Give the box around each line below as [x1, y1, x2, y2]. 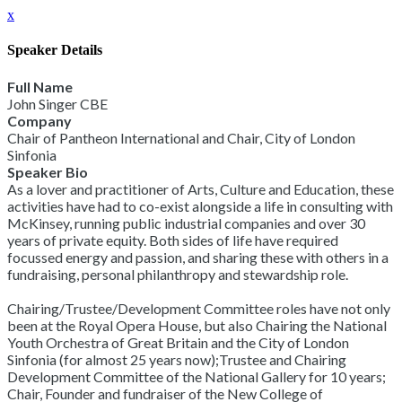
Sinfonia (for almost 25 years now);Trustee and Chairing [7, 350, 346, 368]
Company [7, 111, 72, 129]
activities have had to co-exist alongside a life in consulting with [7, 197, 393, 214]
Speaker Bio [7, 162, 88, 180]
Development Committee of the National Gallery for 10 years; [7, 367, 386, 385]
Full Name [7, 77, 73, 95]
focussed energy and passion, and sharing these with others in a [7, 248, 389, 266]
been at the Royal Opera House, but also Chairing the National [7, 316, 387, 334]
